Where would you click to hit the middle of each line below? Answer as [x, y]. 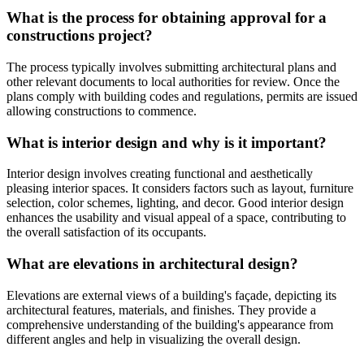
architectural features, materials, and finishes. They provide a [161, 310]
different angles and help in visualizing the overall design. [154, 339]
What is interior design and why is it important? [167, 142]
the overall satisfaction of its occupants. [106, 232]
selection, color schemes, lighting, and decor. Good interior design [175, 203]
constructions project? [80, 36]
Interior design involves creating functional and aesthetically [160, 174]
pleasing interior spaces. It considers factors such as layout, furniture [180, 188]
